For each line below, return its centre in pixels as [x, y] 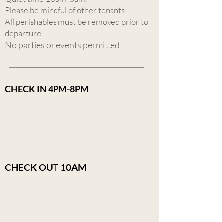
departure [23, 33]
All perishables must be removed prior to [77, 22]
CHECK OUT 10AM [46, 167]
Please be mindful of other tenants [66, 10]
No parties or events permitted [62, 45]
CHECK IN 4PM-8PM [47, 89]
